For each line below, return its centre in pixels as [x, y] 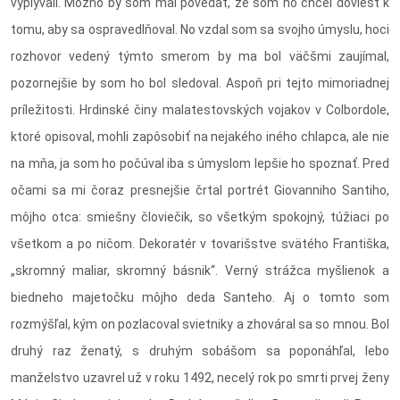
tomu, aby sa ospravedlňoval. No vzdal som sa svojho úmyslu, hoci [200, 30]
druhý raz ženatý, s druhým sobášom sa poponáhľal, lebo [200, 351]
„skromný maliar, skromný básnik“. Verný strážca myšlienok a [200, 271]
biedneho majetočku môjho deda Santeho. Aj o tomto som [200, 298]
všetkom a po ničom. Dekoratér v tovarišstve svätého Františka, [200, 244]
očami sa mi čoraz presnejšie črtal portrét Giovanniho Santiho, [200, 191]
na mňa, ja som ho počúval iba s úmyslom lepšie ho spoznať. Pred [200, 164]
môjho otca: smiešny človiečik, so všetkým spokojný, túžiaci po [200, 217]
